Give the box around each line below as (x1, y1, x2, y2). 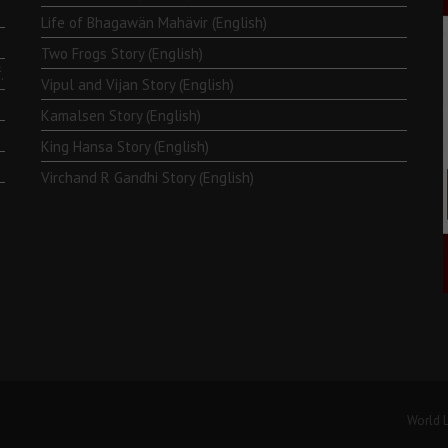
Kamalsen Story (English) (40, 106, 201, 125)
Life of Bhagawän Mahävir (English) (40, 13, 267, 32)
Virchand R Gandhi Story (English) (40, 168, 254, 187)
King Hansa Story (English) (40, 137, 209, 156)
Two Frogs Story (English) (40, 44, 203, 63)
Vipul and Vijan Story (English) (40, 75, 234, 94)
